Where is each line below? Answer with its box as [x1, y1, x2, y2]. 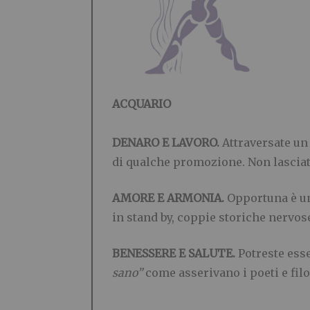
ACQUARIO [112, 96, 171, 111]
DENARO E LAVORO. [112, 135, 222, 149]
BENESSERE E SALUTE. [112, 246, 238, 260]
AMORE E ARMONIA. [112, 190, 227, 205]
